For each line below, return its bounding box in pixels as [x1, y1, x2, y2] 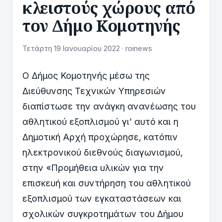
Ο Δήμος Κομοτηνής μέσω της [22, 70, 150, 81]
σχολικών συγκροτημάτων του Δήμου [22, 209, 183, 219]
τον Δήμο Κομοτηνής [22, 15, 180, 36]
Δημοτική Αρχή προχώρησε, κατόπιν [22, 132, 178, 142]
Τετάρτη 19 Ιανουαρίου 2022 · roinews [22, 44, 152, 53]
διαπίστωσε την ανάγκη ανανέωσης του [22, 101, 196, 111]
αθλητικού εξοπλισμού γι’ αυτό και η [22, 116, 178, 127]
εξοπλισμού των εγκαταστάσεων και [22, 193, 181, 204]
